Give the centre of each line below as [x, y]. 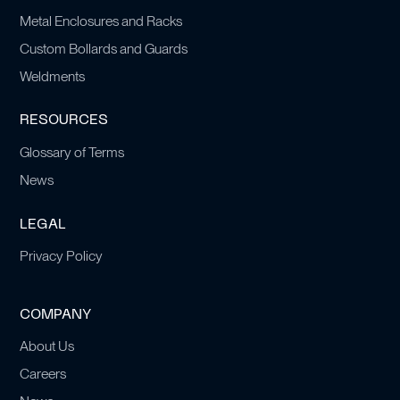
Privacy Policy [62, 256]
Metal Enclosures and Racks [101, 21]
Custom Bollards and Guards [104, 48]
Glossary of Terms [72, 153]
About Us [47, 346]
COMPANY [56, 315]
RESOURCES [64, 121]
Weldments [53, 76]
